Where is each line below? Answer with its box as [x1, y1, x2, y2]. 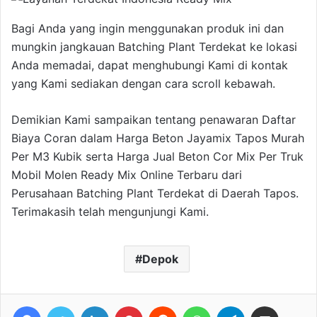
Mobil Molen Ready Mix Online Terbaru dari [11, 167, 242, 182]
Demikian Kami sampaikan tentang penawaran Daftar [11, 112, 296, 127]
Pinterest [142, 299, 183, 311]
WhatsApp [210, 299, 255, 311]
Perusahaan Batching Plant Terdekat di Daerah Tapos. [11, 185, 299, 200]
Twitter [74, 299, 105, 311]
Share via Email [278, 299, 301, 311]
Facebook [40, 299, 83, 311]
